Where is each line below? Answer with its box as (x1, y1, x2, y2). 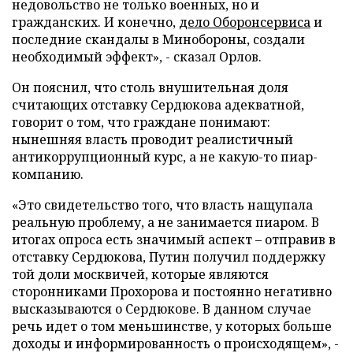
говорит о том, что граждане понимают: (12, 113, 270, 131)
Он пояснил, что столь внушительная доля (12, 79, 288, 96)
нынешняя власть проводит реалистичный (12, 131, 293, 148)
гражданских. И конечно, (12, 13, 179, 31)
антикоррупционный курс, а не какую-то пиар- (12, 148, 318, 165)
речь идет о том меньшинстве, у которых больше (12, 318, 332, 335)
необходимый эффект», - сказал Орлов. (12, 48, 262, 65)
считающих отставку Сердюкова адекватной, (12, 96, 304, 113)
